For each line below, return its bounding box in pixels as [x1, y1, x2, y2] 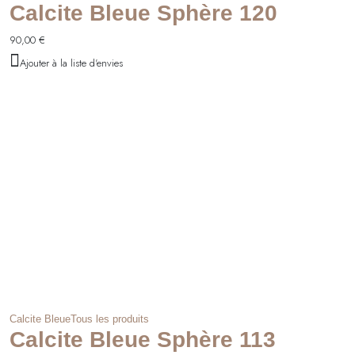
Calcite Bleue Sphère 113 [10, 326, 276, 352]
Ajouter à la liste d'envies [20, 55, 123, 71]
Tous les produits [71, 312, 149, 325]
